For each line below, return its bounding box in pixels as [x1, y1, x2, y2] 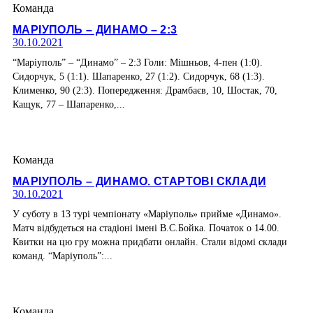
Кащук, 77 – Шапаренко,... [13, 99, 125, 110]
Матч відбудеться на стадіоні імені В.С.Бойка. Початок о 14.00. [13, 223, 279, 234]
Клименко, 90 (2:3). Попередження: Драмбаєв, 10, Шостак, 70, [13, 85, 277, 96]
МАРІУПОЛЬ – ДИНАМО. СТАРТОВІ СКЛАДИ [13, 175, 266, 188]
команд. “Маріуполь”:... [13, 251, 112, 262]
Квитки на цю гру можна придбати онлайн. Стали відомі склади [13, 237, 287, 248]
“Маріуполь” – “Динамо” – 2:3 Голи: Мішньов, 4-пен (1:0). [13, 57, 263, 68]
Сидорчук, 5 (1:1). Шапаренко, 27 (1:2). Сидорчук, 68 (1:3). [13, 71, 265, 82]
